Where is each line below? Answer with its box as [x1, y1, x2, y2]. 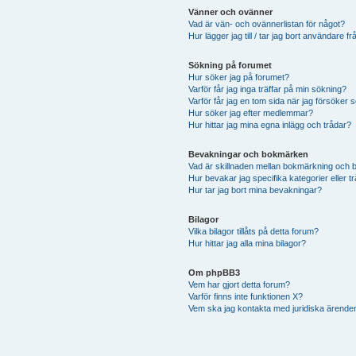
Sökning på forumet [188, 60, 272, 70]
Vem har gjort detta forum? [188, 279, 290, 289]
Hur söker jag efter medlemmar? [188, 107, 313, 118]
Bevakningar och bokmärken [188, 149, 308, 159]
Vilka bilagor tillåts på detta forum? [188, 226, 319, 236]
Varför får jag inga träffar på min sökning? [188, 83, 346, 94]
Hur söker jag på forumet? [188, 72, 289, 82]
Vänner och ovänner [188, 6, 273, 17]
